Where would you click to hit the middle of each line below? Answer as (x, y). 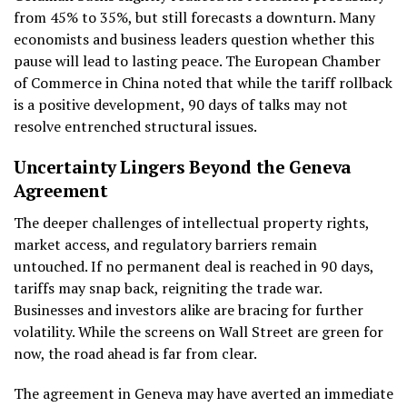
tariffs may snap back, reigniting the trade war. (168, 288)
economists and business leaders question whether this (194, 39)
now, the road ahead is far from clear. (135, 353)
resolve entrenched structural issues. (135, 126)
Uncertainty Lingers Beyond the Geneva (183, 166)
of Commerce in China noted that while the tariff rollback (203, 82)
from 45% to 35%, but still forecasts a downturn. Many (194, 17)
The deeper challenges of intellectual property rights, (191, 222)
